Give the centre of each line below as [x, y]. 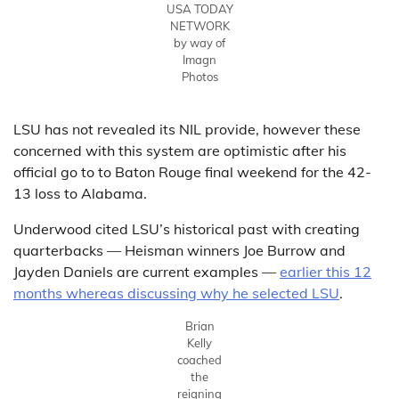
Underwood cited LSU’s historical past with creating [187, 228]
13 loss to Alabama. [80, 193]
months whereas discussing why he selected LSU [176, 293]
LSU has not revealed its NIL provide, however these [187, 129]
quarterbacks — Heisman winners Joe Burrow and [179, 250]
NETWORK [199, 25]
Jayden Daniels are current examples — [147, 271]
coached [199, 360]
